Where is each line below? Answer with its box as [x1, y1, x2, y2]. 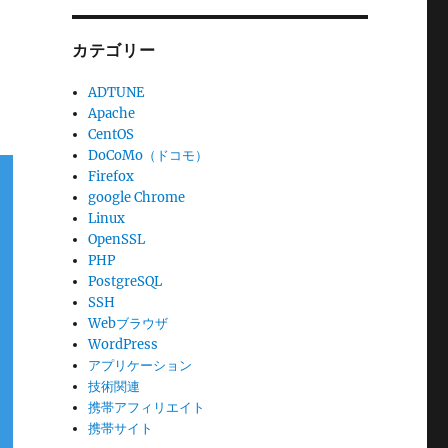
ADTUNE [88, 83, 145, 101]
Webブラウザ [88, 314, 169, 332]
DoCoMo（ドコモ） [88, 146, 209, 164]
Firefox [88, 167, 135, 185]
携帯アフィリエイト [88, 398, 206, 416]
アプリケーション [88, 356, 193, 374]
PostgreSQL [88, 272, 163, 290]
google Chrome [88, 188, 186, 206]
